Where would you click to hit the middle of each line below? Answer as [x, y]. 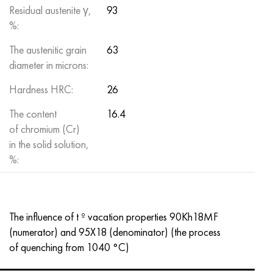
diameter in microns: [49, 65]
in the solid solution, [49, 144]
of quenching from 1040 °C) [69, 247]
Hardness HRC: [41, 89]
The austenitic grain [48, 50]
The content [33, 114]
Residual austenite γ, [50, 10]
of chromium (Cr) [44, 129]
